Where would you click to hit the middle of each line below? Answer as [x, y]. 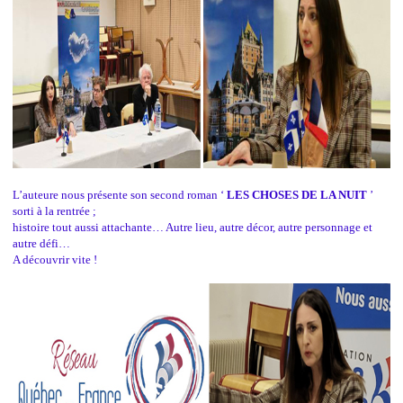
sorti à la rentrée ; [54, 211]
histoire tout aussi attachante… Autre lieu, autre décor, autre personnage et [193, 228]
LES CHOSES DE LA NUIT [298, 195]
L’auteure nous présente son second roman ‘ [120, 195]
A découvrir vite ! [55, 260]
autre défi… [41, 244]
